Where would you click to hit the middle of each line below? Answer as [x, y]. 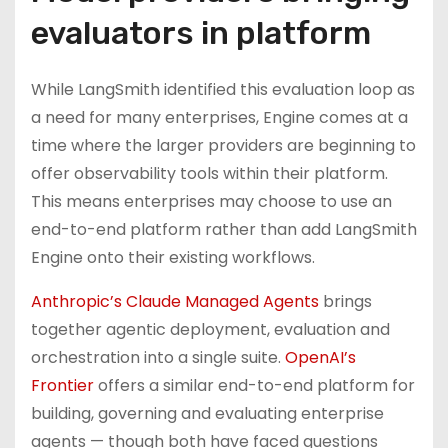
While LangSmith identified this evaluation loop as [223, 89]
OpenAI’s [320, 357]
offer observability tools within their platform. [209, 173]
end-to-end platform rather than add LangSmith [224, 229]
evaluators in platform [201, 33]
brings [345, 301]
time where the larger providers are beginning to [223, 145]
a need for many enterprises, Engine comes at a [219, 117]
